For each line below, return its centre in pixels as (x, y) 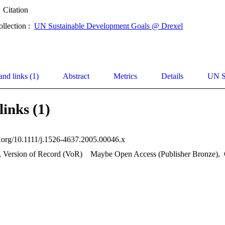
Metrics (125, 76)
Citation (16, 10)
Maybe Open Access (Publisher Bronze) (154, 154)
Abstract (76, 76)
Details (172, 76)
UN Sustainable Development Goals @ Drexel (108, 26)
